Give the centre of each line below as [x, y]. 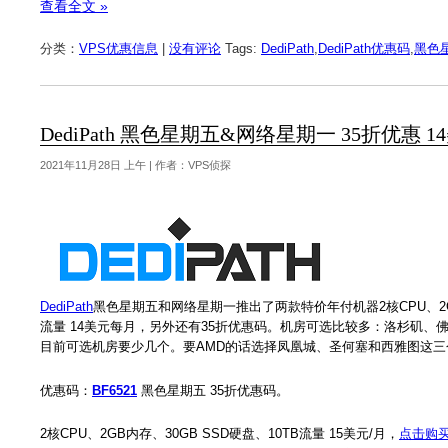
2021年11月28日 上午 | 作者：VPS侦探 [135, 165]
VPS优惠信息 [118, 49]
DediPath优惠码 [364, 49]
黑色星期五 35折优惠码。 [213, 390]
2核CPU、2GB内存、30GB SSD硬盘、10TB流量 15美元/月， [219, 433]
